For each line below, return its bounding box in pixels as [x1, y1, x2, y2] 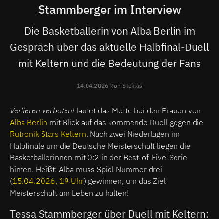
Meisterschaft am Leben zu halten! [10, 187, 129, 197]
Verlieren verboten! [10, 105, 76, 115]
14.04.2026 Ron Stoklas [76, 81, 143, 89]
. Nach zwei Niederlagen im [86, 129, 180, 139]
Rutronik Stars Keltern [10, 129, 86, 139]
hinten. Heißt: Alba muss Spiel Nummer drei [10, 164, 162, 174]
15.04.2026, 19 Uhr [12, 175, 84, 186]
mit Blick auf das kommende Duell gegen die [47, 117, 203, 127]
